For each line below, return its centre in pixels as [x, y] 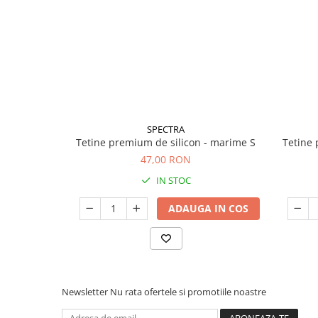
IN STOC [172, 181]
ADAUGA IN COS [208, 209]
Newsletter [86, 292]
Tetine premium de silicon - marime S [166, 143]
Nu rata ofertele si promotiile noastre [188, 292]
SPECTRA [166, 130]
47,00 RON [166, 160]
